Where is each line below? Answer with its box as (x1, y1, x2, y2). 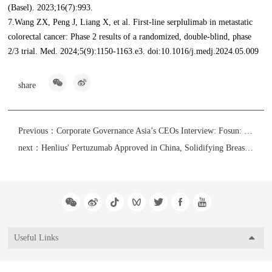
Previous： (18, 126, 57, 136)
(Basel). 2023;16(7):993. (8, 3, 93, 13)
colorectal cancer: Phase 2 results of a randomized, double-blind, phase (8, 32, 252, 42)
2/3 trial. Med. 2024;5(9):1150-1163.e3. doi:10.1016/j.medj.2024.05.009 (8, 47, 259, 56)
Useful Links (14, 233, 59, 243)
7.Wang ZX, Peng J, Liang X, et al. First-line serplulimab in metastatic (8, 18, 253, 27)
